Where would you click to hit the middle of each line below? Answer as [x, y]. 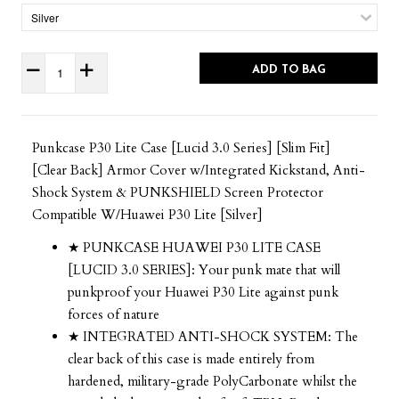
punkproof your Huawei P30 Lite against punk [203, 292]
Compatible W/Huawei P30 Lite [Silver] [147, 214]
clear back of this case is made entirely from [191, 358]
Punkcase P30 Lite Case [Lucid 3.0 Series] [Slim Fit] [181, 147]
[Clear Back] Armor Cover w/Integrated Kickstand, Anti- [199, 170]
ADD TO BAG [289, 69]
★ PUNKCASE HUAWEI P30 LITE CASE [194, 247]
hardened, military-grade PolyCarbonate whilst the [212, 381]
